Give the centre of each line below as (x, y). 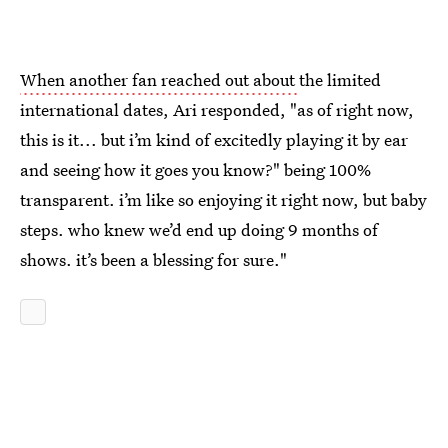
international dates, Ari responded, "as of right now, (217, 109)
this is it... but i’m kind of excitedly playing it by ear (214, 139)
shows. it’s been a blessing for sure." (153, 259)
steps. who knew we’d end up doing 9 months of (199, 229)
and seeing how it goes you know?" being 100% (195, 169)
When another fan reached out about (159, 79)
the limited (340, 79)
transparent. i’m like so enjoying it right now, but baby (223, 199)
